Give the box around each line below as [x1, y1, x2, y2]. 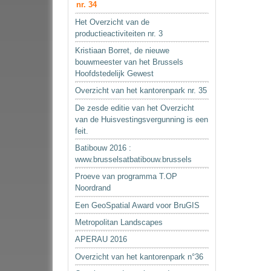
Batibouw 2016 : [75, 143, 132, 152]
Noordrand [75, 183, 111, 193]
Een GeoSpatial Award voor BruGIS [75, 200, 200, 210]
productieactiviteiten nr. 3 [75, 28, 163, 38]
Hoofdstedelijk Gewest [75, 69, 154, 79]
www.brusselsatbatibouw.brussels [75, 155, 192, 164]
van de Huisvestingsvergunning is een [75, 114, 209, 124]
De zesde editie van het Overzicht [75, 103, 195, 113]
